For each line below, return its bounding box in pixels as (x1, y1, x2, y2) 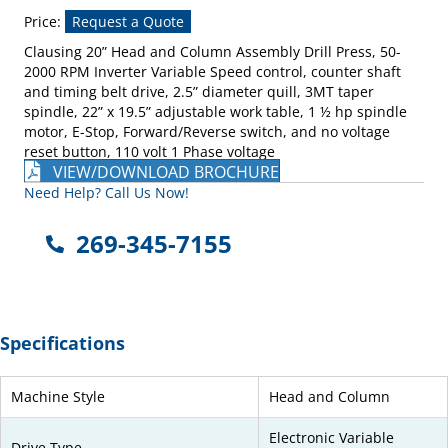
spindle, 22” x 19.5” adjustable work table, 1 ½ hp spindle (24, 101, 407, 121)
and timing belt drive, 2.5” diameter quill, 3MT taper (24, 81, 374, 101)
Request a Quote (72, 11, 184, 31)
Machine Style (11, 387, 105, 407)
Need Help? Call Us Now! (24, 183, 189, 203)
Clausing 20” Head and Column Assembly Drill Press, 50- (24, 41, 401, 61)
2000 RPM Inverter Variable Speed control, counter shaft (24, 61, 401, 81)
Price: (24, 11, 65, 31)
